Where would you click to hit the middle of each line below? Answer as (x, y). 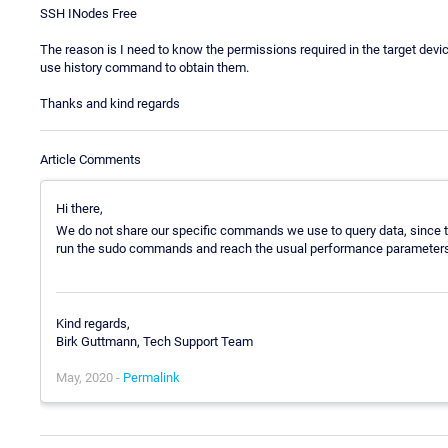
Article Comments (90, 159)
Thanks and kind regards (110, 103)
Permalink (151, 378)
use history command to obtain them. (144, 67)
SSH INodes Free (88, 13)
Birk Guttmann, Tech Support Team (154, 342)
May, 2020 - (89, 378)
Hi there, (79, 208)
